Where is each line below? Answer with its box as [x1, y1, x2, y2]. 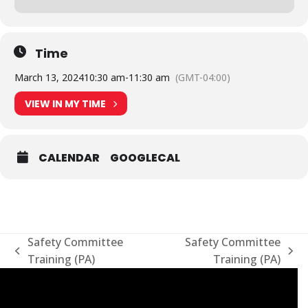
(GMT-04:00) [175, 71, 230, 84]
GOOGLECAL [110, 150, 180, 166]
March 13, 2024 [14, 71, 84, 84]
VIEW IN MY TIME [25, 96, 106, 111]
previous [14, 250, 59, 266]
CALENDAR [38, 150, 100, 166]
